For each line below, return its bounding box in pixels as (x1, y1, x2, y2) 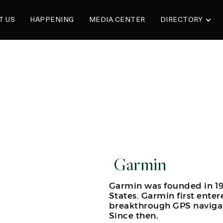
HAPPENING (30, 16, 74, 24)
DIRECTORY (160, 16, 203, 24)
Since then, (109, 210, 159, 221)
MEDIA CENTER (89, 16, 145, 24)
